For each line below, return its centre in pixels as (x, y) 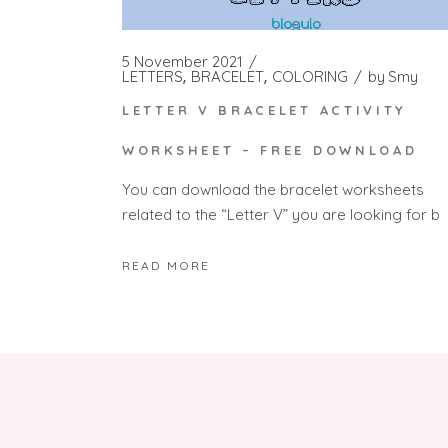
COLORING (310, 76)
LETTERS (152, 76)
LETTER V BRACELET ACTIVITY (265, 110)
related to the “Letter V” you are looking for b (281, 214)
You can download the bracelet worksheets (273, 189)
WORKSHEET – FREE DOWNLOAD (270, 150)
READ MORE (166, 266)
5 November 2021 (182, 61)
